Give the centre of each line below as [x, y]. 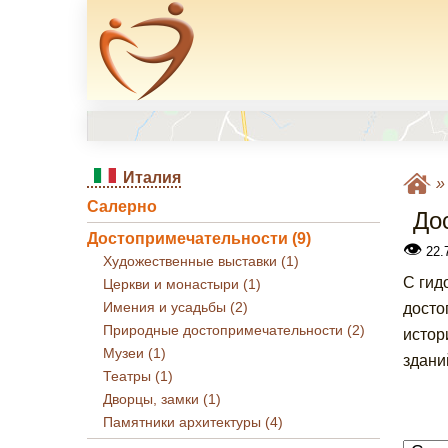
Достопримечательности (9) [199, 238]
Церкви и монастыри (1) [182, 284]
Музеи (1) [134, 353]
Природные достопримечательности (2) [234, 330]
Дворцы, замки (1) [162, 399]
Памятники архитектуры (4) [193, 422]
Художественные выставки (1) [201, 261]
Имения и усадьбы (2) [175, 307]
